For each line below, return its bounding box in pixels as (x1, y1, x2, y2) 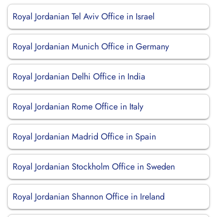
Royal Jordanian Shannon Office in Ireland (13, 190, 165, 203)
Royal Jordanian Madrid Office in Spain (13, 130, 156, 143)
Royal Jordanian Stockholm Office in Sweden (13, 160, 175, 173)
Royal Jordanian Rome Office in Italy (13, 100, 143, 113)
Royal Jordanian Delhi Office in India (13, 70, 145, 83)
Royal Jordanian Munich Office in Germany (13, 40, 169, 53)
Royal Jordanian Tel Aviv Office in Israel (13, 10, 155, 23)
